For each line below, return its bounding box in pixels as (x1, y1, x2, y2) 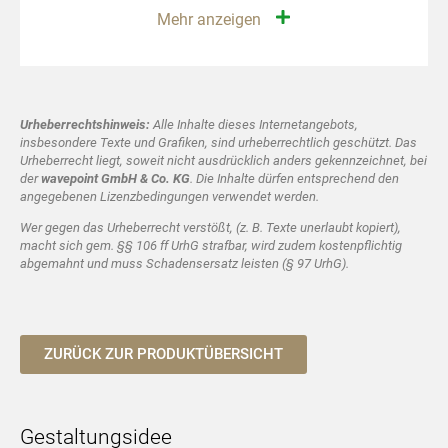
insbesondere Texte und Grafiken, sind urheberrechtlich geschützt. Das (20, 135, 417, 151)
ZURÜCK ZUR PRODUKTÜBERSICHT (44, 345, 283, 364)
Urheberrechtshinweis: (20, 117, 150, 133)
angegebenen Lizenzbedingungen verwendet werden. (20, 189, 319, 205)
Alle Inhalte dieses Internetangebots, (150, 117, 358, 133)
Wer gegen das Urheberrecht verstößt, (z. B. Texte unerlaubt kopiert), (20, 219, 401, 235)
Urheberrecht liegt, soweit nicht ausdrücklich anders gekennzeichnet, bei (20, 153, 427, 169)
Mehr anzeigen (157, 10, 261, 30)
